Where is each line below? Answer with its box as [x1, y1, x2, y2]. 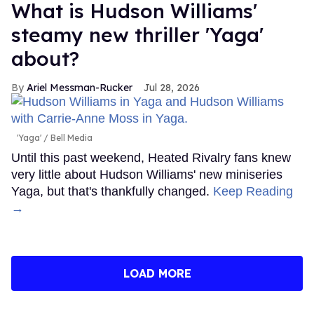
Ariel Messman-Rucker [27, 81, 132, 94]
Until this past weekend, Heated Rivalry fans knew [11, 150, 291, 165]
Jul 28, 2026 [144, 81, 200, 94]
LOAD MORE [123, 266, 191, 280]
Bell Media [48, 132, 93, 143]
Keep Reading [213, 184, 293, 198]
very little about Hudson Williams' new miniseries [11, 167, 282, 182]
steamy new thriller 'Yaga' [11, 22, 264, 47]
